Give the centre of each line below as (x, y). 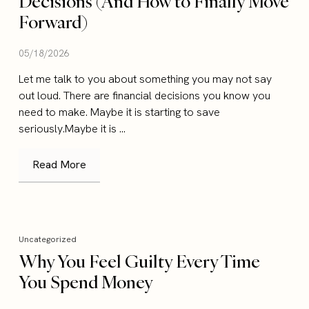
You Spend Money (86, 282)
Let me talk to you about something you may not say (146, 79)
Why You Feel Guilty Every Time (140, 261)
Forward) (53, 22)
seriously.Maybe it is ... (72, 129)
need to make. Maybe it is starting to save (120, 112)
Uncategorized (48, 240)
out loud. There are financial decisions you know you (145, 96)
